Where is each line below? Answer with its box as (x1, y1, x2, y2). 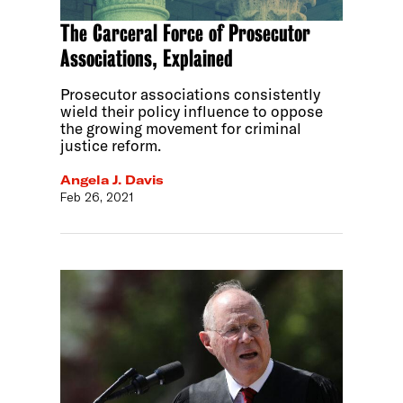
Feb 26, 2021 (60, 189, 135, 206)
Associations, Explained (60, 45, 234, 73)
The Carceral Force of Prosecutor (60, 20, 311, 48)
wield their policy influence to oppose (60, 102, 324, 121)
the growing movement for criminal (60, 119, 302, 139)
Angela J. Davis (60, 172, 165, 189)
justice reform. (60, 136, 162, 156)
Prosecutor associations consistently (60, 85, 321, 104)
